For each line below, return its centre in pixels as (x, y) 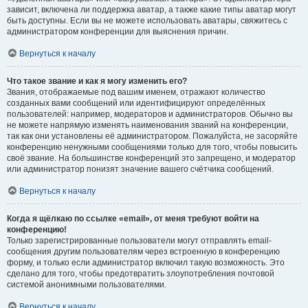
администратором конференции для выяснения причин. (118, 32)
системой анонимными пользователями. (87, 285)
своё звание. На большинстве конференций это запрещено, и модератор (151, 158)
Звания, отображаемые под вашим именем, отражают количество (136, 92)
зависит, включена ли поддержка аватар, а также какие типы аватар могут (152, 10)
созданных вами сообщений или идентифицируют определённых (136, 103)
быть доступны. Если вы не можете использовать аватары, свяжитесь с (147, 21)
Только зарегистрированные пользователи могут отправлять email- (139, 241)
